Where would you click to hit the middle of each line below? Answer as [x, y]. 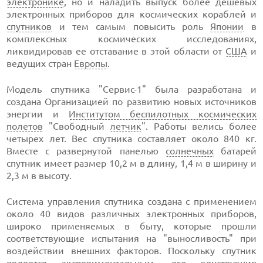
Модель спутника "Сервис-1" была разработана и [131, 89]
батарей [235, 151]
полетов [25, 126]
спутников [29, 26]
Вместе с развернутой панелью [86, 151]
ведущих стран [41, 63]
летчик [126, 126]
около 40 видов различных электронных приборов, [131, 214]
